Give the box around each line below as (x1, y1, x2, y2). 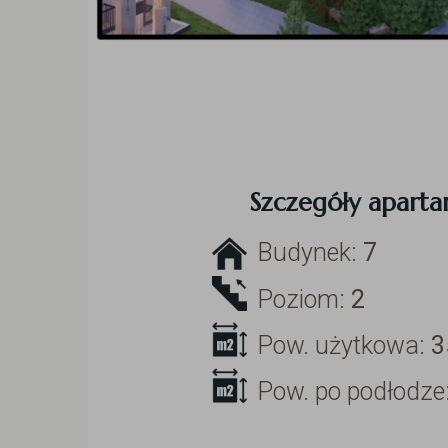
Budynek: (257, 238, 364, 267)
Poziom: (257, 284, 352, 314)
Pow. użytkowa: (257, 330, 432, 360)
